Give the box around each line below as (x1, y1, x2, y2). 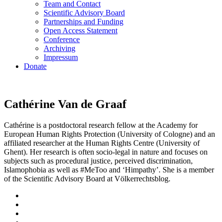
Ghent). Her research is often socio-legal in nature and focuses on (4, 147, 208, 156)
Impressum (44, 53, 78, 61)
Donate (24, 62, 47, 70)
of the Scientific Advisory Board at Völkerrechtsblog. (4, 174, 170, 183)
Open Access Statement (44, 26, 117, 35)
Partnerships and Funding (44, 17, 123, 26)
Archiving (44, 44, 75, 53)
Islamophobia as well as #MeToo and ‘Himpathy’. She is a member (4, 165, 214, 174)
